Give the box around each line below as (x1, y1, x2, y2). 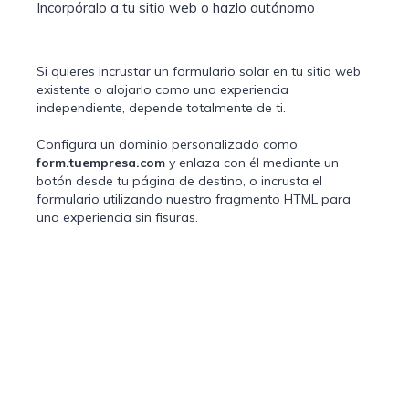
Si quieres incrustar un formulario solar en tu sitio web (37, 62, 361, 79)
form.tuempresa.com (37, 153, 165, 171)
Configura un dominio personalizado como (37, 135, 298, 152)
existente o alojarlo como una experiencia (37, 80, 288, 98)
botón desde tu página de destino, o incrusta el (37, 172, 322, 189)
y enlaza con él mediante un (165, 153, 339, 171)
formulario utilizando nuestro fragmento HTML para (37, 190, 351, 207)
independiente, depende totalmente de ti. (37, 99, 286, 116)
